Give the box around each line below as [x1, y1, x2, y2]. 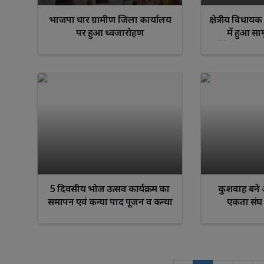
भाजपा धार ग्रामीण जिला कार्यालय [49, 13, 171, 27]
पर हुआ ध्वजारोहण [76, 26, 144, 39]
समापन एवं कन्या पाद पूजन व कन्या [48, 194, 173, 208]
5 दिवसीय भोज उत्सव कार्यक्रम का [50, 181, 170, 195]
